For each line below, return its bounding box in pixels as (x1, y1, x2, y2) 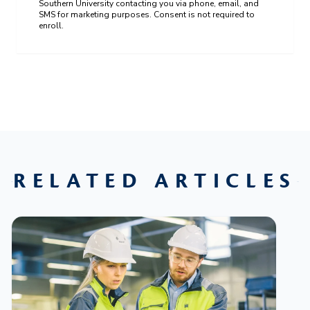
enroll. (39, 19, 64, 31)
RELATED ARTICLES (13, 167, 297, 194)
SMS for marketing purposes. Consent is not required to (39, 8, 255, 20)
